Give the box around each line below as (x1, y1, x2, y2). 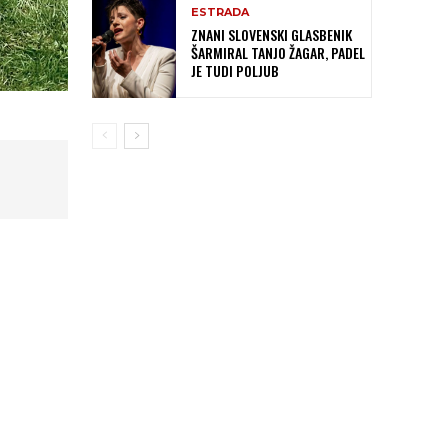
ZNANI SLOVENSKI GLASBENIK (191, 24, 352, 46)
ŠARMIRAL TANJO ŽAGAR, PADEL (191, 42, 365, 64)
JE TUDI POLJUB (191, 60, 279, 82)
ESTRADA (191, 5, 249, 20)
